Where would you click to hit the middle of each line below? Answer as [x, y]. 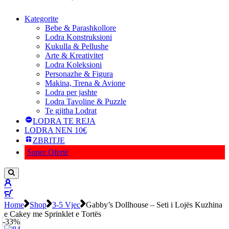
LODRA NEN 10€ [56, 130]
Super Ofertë [48, 152]
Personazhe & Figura [79, 74]
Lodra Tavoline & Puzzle [86, 101]
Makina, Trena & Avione [85, 83]
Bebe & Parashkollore [81, 28]
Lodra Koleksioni [73, 65]
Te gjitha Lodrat [71, 111]
